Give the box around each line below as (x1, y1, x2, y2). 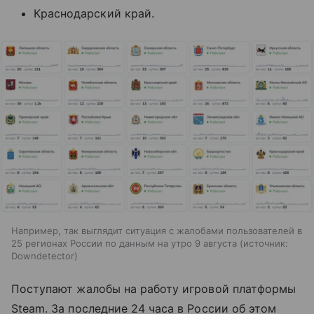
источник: (243, 237, 288, 249)
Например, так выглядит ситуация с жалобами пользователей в (11, 224, 302, 236)
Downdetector (11, 250, 74, 261)
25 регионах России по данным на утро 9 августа (11, 237, 237, 249)
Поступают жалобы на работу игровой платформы (11, 281, 296, 296)
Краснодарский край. (34, 6, 154, 20)
